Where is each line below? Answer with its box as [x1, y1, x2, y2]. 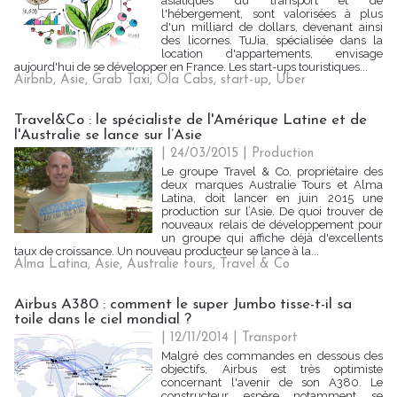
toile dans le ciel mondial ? [14, 312, 191, 327]
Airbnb [14, 74, 53, 87]
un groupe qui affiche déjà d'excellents [161, 231, 383, 245]
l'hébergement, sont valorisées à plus [161, 7, 383, 20]
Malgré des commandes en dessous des [161, 349, 383, 362]
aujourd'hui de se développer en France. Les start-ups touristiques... [14, 60, 368, 74]
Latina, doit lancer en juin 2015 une [161, 191, 383, 205]
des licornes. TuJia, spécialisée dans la [161, 34, 383, 47]
